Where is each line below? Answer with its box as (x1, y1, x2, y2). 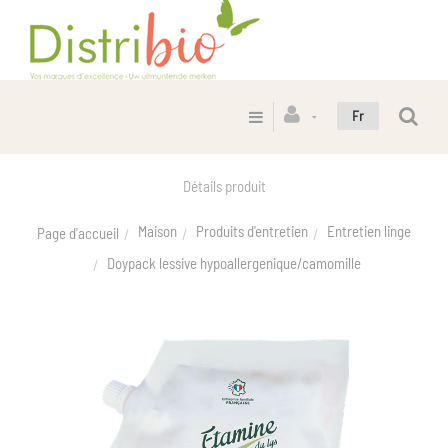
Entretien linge (327, 222, 411, 241)
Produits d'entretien (196, 222, 308, 241)
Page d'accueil (37, 223, 119, 242)
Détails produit (182, 177, 266, 196)
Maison (138, 222, 177, 241)
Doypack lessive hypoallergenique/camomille (106, 253, 361, 272)
